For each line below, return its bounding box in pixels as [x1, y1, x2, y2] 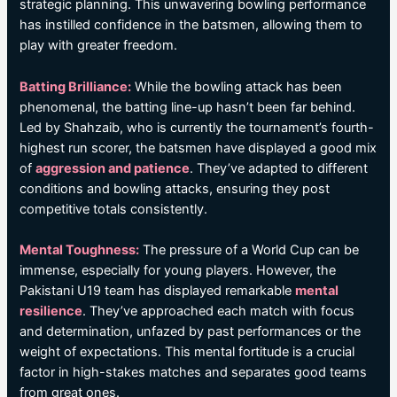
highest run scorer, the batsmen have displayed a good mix [19, 139, 378, 156]
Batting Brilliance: [19, 78, 132, 95]
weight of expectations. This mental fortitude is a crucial [19, 344, 355, 361]
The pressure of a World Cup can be [139, 242, 360, 259]
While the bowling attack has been [131, 78, 343, 95]
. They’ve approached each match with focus [82, 303, 355, 320]
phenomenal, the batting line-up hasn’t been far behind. [19, 98, 356, 115]
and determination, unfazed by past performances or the [19, 323, 362, 340]
